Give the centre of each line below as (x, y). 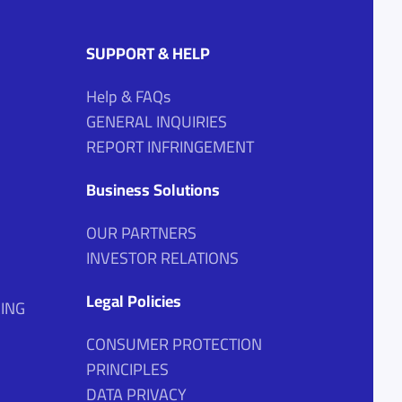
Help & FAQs (128, 97)
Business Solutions (153, 190)
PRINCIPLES (127, 370)
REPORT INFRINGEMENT (170, 147)
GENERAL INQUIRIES (156, 122)
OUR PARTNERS (141, 233)
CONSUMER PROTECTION (174, 345)
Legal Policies (133, 301)
